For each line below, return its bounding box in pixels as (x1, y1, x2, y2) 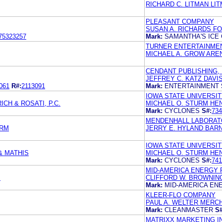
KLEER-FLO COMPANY (146, 191, 216, 199)
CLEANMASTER (165, 206, 215, 214)
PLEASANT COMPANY (146, 17, 214, 25)
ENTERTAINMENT (165, 82, 221, 90)
